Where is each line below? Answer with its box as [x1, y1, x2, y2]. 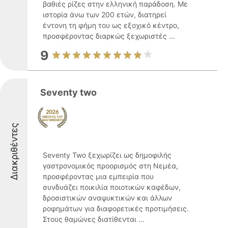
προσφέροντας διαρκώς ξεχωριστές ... [43, 32, 175, 40]
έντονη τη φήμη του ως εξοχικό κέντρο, [43, 21, 179, 30]
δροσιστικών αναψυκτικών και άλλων [43, 193, 172, 202]
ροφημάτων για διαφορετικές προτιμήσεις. [43, 204, 189, 213]
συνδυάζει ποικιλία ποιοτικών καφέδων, [43, 183, 181, 191]
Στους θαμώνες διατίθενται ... [43, 215, 145, 223]
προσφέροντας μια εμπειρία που [43, 172, 154, 181]
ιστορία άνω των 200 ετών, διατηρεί [43, 10, 166, 19]
